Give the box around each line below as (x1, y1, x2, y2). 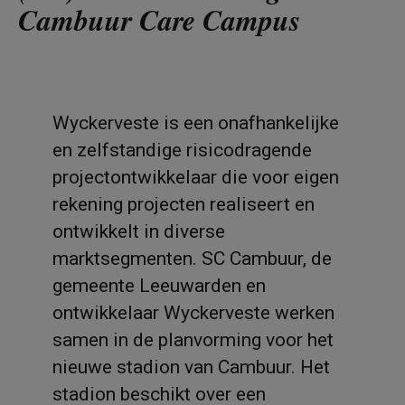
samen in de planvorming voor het (52, 328, 334, 351)
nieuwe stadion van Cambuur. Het (52, 355, 330, 378)
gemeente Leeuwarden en (52, 274, 266, 297)
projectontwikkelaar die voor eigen (52, 165, 339, 188)
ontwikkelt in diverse (52, 220, 225, 242)
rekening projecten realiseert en (52, 193, 315, 215)
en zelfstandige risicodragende (52, 138, 312, 161)
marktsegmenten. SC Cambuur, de (52, 247, 332, 269)
